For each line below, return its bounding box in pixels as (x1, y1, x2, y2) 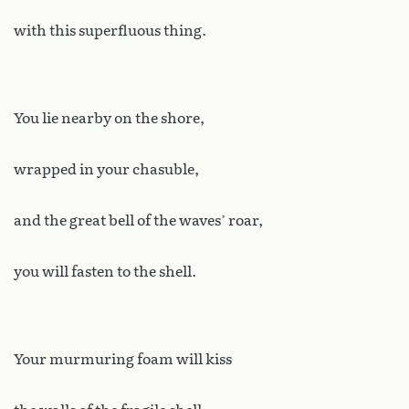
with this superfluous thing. (14, 22, 206, 40)
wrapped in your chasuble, (14, 161, 199, 179)
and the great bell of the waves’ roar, (14, 212, 263, 230)
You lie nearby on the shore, (14, 110, 204, 128)
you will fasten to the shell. (14, 263, 196, 281)
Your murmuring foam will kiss (14, 351, 232, 369)
